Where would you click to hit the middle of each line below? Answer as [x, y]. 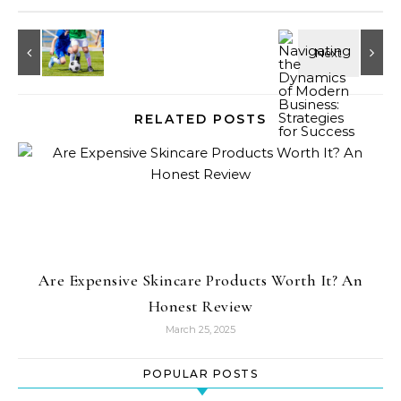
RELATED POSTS [200, 119]
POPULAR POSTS [200, 374]
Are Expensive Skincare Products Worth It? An [200, 280]
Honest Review [200, 306]
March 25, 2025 [200, 329]
